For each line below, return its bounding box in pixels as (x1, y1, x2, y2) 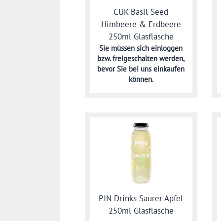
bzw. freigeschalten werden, (97, 54, 185, 64)
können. (128, 74, 153, 84)
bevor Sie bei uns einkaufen (97, 64, 185, 74)
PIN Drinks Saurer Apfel (99, 193, 184, 204)
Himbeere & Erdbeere (101, 19, 181, 30)
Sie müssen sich (99, 43, 151, 53)
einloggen (151, 43, 183, 53)
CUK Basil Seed (113, 6, 169, 18)
